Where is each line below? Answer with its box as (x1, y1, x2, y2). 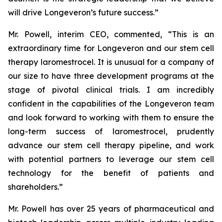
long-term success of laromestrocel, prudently (8, 126, 214, 136)
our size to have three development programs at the (8, 71, 214, 81)
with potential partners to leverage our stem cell (8, 154, 214, 164)
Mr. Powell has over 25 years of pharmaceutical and (8, 204, 214, 214)
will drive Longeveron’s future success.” (8, 7, 159, 17)
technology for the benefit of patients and (8, 168, 214, 178)
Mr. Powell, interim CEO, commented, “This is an (8, 29, 214, 39)
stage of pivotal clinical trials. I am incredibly (8, 85, 214, 95)
